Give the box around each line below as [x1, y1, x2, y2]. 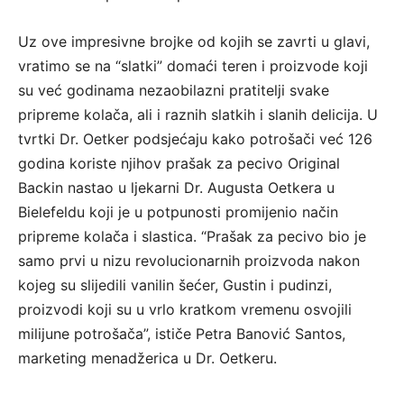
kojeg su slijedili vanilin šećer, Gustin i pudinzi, [18, 276, 332, 295]
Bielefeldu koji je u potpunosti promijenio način [18, 203, 338, 222]
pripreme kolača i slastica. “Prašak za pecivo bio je [18, 227, 366, 246]
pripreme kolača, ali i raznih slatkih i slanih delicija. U [18, 106, 378, 124]
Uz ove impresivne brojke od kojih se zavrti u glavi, [18, 32, 370, 51]
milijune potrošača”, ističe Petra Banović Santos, [18, 325, 345, 344]
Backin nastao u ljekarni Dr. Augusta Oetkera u [18, 179, 335, 197]
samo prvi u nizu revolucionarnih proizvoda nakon [18, 252, 360, 271]
